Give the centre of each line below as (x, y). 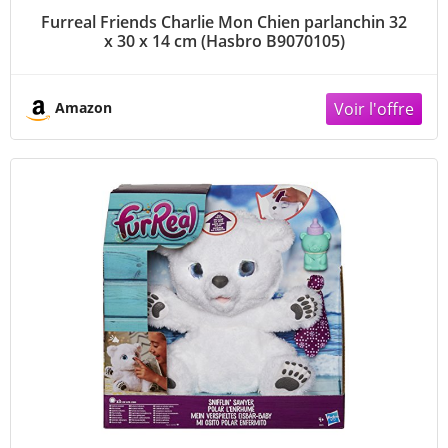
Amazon (83, 107)
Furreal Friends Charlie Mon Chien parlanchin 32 (224, 21)
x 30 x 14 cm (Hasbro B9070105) (224, 40)
